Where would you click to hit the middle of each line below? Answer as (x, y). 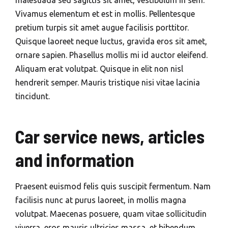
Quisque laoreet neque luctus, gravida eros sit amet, (111, 41)
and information (75, 160)
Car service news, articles (110, 136)
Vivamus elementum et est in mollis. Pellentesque (105, 14)
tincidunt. (33, 96)
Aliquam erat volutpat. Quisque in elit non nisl (99, 69)
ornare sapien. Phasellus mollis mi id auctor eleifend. (111, 55)
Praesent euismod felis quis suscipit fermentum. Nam (113, 186)
